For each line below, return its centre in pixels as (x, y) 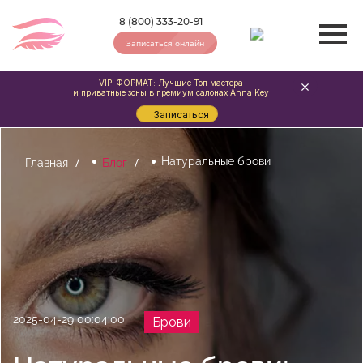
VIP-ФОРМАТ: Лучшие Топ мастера (172, 82)
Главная (47, 163)
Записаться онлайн (166, 43)
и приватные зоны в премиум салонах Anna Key (172, 92)
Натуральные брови (216, 161)
